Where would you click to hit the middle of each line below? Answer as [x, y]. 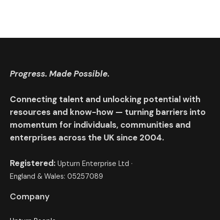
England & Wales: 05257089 [56, 176]
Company [30, 196]
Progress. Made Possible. [60, 73]
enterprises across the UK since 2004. [87, 137]
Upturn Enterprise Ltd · [95, 163]
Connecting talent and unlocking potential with [105, 99]
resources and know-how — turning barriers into [108, 112]
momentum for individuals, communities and [100, 124]
